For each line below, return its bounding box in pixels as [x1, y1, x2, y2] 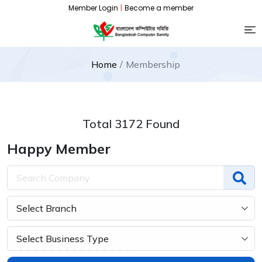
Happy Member [7, 139, 111, 157]
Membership [125, 58, 180, 70]
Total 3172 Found [82, 116, 180, 131]
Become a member [125, 3, 194, 13]
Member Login [68, 3, 118, 13]
